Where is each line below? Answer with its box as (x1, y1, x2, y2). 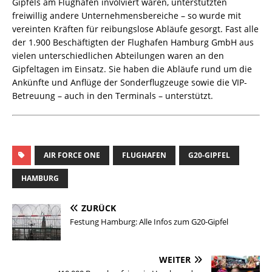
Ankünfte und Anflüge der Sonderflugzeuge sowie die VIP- (12, 76, 247, 89)
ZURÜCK (81, 202, 116, 214)
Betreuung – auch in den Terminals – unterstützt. (12, 90, 213, 102)
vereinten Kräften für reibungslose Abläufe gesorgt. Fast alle (12, 23, 259, 35)
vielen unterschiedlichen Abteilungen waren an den (12, 50, 224, 62)
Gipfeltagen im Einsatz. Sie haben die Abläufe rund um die (12, 63, 252, 75)
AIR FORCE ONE (44, 150, 100, 161)
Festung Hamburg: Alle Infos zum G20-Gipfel (70, 216, 228, 228)
